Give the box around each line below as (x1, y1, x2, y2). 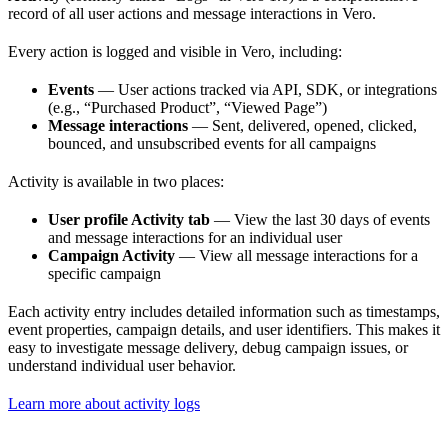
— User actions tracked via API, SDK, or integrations (94, 81, 437, 99)
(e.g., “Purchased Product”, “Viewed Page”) (48, 99, 327, 117)
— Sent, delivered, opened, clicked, (188, 117, 417, 135)
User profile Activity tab (48, 211, 210, 229)
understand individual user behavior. (8, 357, 236, 375)
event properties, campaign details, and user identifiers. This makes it (8, 321, 440, 339)
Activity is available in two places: (8, 173, 224, 191)
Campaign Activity (48, 247, 175, 265)
